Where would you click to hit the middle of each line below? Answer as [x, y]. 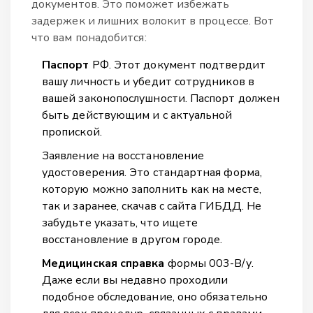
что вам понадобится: [89, 37]
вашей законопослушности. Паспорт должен [161, 98]
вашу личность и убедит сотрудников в [148, 81]
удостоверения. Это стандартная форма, [152, 172]
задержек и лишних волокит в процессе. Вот [153, 21]
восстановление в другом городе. [132, 239]
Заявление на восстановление [123, 155]
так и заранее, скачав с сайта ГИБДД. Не [152, 206]
